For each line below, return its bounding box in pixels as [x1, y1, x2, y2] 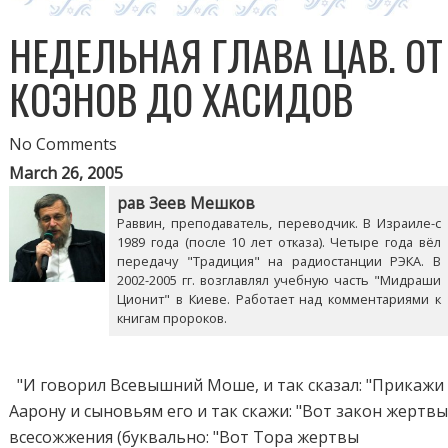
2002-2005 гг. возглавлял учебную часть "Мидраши [117, 270, 441, 289]
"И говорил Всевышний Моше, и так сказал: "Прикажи [9, 373, 445, 396]
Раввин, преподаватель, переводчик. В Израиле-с [117, 213, 441, 232]
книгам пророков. [117, 308, 228, 327]
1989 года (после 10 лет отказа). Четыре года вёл [117, 232, 441, 251]
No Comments [9, 132, 118, 155]
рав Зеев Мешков [117, 192, 256, 214]
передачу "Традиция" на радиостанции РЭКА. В [117, 251, 441, 270]
